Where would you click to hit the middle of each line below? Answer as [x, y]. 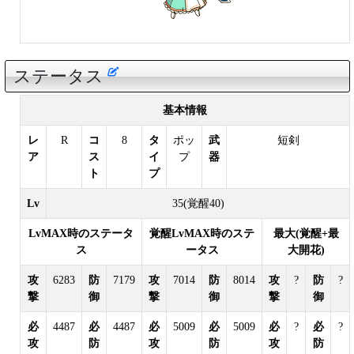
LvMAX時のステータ [81, 234]
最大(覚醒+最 [306, 234]
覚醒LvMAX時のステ [202, 234]
